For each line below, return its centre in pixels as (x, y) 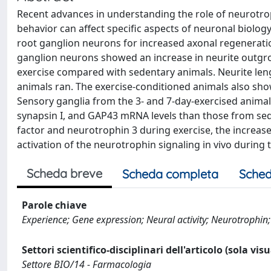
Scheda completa (170, 174)
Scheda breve (64, 173)
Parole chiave (54, 205)
